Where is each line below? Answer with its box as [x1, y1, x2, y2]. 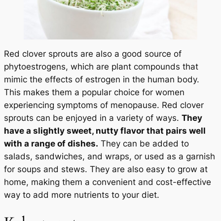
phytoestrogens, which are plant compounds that [4, 62, 198, 72]
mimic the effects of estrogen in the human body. [4, 74, 199, 85]
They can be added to [98, 139, 189, 149]
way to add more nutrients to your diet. [4, 190, 159, 200]
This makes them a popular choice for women [4, 87, 184, 98]
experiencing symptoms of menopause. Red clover [4, 100, 204, 110]
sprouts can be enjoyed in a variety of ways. [4, 113, 182, 123]
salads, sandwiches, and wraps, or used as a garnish [4, 151, 215, 162]
